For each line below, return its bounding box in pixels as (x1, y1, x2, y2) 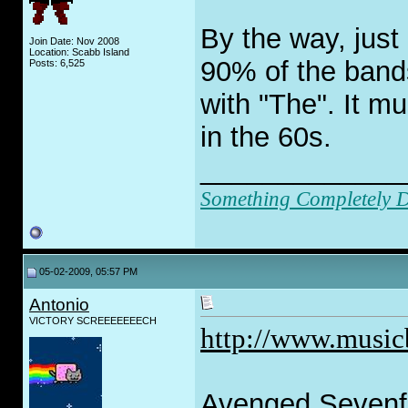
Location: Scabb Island (29, 46, 129, 57)
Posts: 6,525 (29, 57, 85, 68)
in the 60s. (200, 121, 331, 154)
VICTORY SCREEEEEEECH (29, 315, 157, 326)
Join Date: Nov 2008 (29, 36, 119, 46)
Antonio (29, 295, 89, 314)
